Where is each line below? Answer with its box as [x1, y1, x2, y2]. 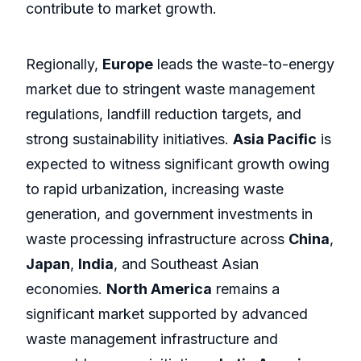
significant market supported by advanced [26, 305, 308, 323]
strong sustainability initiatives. [26, 131, 233, 148]
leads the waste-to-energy [153, 56, 334, 73]
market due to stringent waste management [26, 81, 315, 98]
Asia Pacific [233, 131, 317, 148]
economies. [26, 280, 106, 298]
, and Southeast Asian [114, 255, 259, 273]
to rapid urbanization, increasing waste [26, 180, 284, 198]
